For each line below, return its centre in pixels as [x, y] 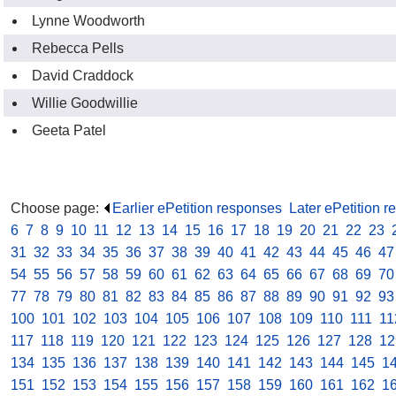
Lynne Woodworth [88, 20]
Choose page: [57, 209]
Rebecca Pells [78, 48]
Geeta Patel [69, 130]
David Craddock [83, 75]
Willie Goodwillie [85, 103]
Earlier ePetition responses [197, 209]
